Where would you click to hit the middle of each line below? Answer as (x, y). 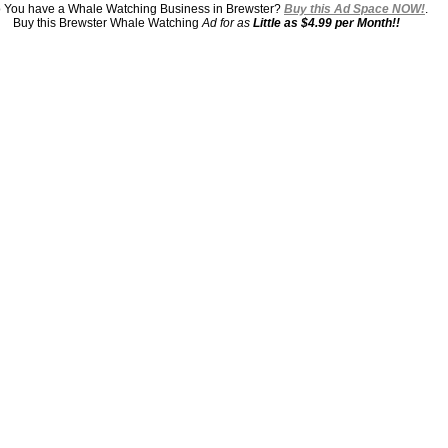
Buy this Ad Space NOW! (354, 9)
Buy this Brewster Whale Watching (107, 23)
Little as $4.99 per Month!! (326, 23)
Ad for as (227, 23)
